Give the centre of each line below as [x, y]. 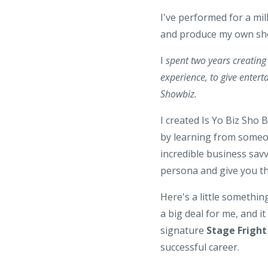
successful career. [200, 247]
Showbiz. [178, 94]
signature [183, 230]
